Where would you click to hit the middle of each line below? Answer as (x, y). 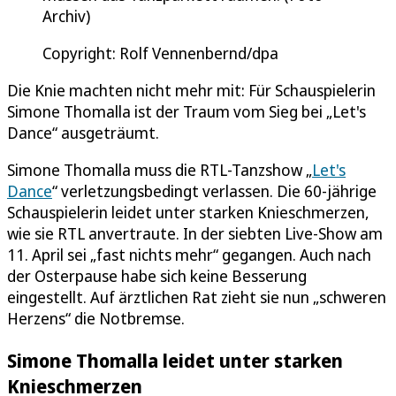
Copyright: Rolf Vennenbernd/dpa (160, 53)
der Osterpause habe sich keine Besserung (157, 275)
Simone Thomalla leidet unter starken (175, 360)
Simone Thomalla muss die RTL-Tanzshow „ (160, 169)
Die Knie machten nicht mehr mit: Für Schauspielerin (191, 90)
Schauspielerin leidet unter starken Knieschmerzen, (188, 212)
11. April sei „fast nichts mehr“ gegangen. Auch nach (189, 254)
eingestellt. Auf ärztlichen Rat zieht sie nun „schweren (197, 297)
